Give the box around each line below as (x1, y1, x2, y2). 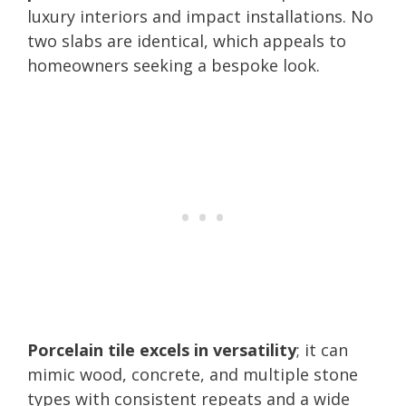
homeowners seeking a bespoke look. (27, 53, 320, 76)
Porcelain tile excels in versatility (27, 338, 296, 361)
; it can (296, 338, 348, 361)
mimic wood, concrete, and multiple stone (27, 362, 358, 385)
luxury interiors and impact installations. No (27, 5, 373, 27)
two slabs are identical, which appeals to (27, 29, 346, 52)
